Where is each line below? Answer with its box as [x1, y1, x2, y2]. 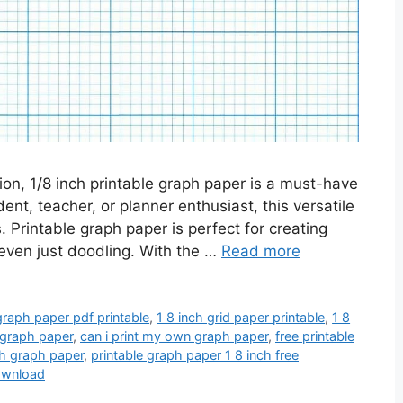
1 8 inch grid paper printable [157, 309, 326, 325]
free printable [275, 327, 354, 344]
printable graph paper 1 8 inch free [91, 346, 299, 363]
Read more [221, 241, 300, 260]
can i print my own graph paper [80, 327, 268, 344]
